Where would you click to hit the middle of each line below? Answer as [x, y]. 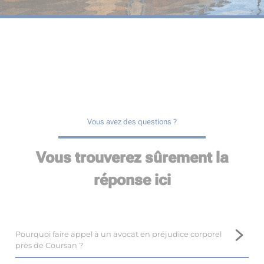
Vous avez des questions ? [132, 122]
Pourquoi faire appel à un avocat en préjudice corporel [118, 235]
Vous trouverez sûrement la [132, 158]
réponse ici [132, 180]
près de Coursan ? [49, 246]
